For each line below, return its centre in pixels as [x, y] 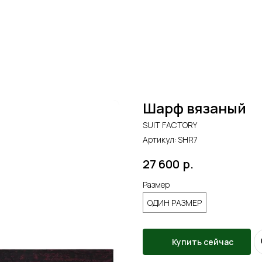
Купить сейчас [202, 242]
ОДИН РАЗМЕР [175, 203]
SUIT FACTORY [170, 125]
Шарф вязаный [194, 108]
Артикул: [160, 139]
